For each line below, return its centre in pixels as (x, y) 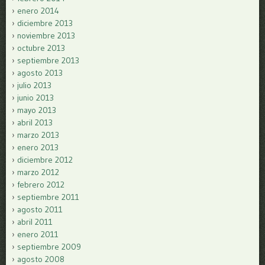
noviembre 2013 (46, 35)
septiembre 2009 (49, 246)
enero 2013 (38, 147)
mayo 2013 (37, 110)
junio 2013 (35, 97)
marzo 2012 (38, 172)
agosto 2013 (40, 72)
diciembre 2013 (45, 23)
